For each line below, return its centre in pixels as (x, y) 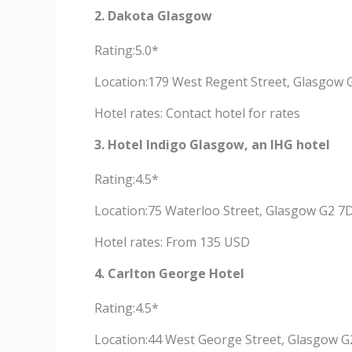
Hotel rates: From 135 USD (172, 242)
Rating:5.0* (126, 50)
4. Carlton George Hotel (169, 273)
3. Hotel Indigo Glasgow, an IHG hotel (212, 145)
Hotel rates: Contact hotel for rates (197, 113)
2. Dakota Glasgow (153, 16)
